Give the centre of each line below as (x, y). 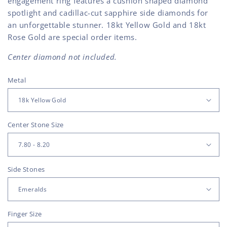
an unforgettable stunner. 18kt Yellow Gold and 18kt (107, 25)
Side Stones (26, 169)
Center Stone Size (36, 124)
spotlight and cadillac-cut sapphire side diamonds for (108, 12)
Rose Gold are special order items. (72, 37)
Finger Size (25, 214)
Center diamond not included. (62, 56)
